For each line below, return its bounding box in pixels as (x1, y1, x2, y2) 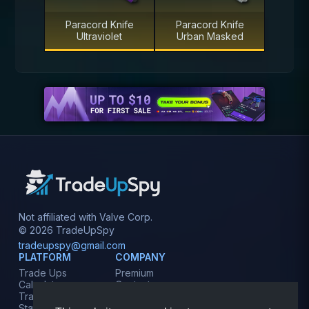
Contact (114, 278, 150, 290)
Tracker (18, 290, 54, 302)
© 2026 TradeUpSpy (18, 223, 114, 236)
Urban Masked (176, 30, 243, 42)
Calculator (18, 278, 64, 290)
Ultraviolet (77, 30, 122, 42)
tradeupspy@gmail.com (18, 239, 126, 251)
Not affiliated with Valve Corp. (18, 210, 152, 223)
